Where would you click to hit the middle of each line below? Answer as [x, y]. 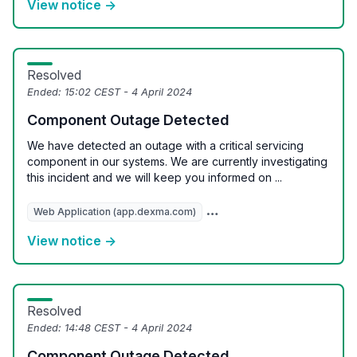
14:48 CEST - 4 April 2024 [128, 328]
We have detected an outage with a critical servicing [165, 145]
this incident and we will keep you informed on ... [155, 177]
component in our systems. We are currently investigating [177, 161]
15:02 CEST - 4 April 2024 [128, 92]
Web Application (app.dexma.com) [115, 212]
